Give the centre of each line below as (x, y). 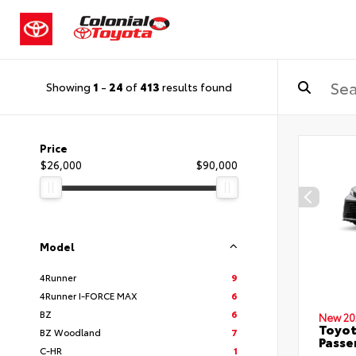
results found (195, 87)
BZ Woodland (70, 331)
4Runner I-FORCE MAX (89, 295)
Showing (69, 87)
